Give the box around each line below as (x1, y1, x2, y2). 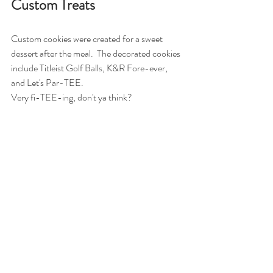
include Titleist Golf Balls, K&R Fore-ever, (11, 60, 169, 75)
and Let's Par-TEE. (11, 75, 85, 90)
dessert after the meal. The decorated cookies (11, 46, 182, 60)
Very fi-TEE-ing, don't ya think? (11, 90, 134, 104)
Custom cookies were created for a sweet (11, 31, 165, 46)
